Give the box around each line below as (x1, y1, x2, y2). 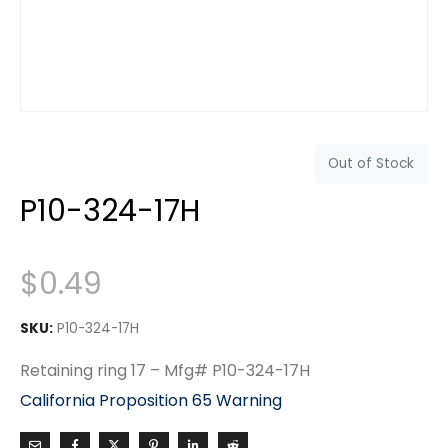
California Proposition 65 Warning (20, 388, 282, 412)
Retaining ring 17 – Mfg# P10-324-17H (20, 358, 310, 382)
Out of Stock (328, 154, 415, 174)
